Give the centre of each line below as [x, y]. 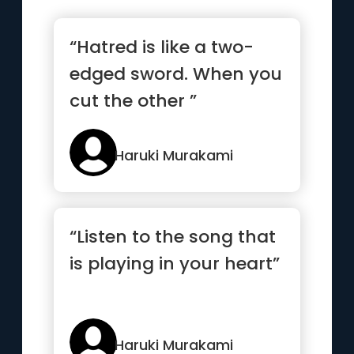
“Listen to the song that [173, 237]
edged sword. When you [176, 74]
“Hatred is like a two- [162, 47]
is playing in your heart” [175, 264]
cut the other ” [134, 101]
